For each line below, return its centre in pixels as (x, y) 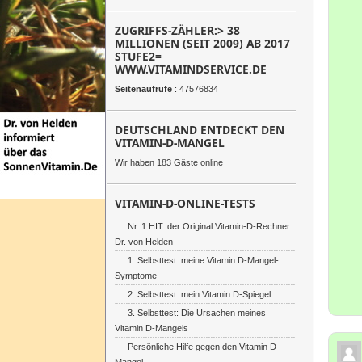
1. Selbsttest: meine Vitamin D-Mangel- (203, 260)
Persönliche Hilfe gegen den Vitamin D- (204, 347)
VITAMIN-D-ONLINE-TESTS (185, 203)
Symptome (136, 276)
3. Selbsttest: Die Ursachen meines (197, 313)
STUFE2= (138, 56)
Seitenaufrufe (143, 89)
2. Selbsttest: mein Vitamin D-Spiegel (199, 294)
